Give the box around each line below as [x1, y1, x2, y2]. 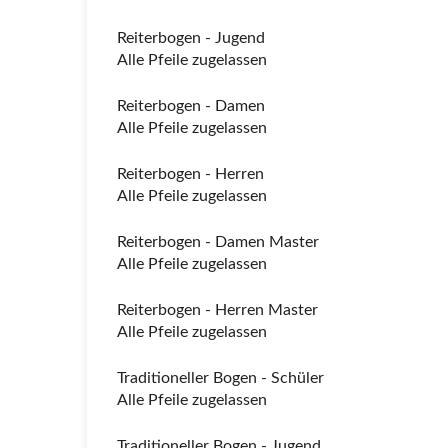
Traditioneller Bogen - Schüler [117, 370, 324, 386]
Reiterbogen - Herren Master [117, 302, 318, 318]
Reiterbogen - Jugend [117, 30, 265, 46]
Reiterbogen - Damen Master [117, 234, 319, 250]
